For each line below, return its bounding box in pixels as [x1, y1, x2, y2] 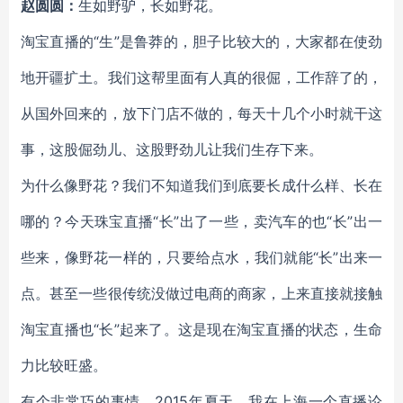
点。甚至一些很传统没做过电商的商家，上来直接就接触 [21, 284, 382, 302]
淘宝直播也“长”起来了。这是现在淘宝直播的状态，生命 [21, 320, 382, 338]
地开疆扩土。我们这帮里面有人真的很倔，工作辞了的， [21, 68, 382, 86]
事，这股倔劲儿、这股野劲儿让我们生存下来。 [21, 140, 323, 158]
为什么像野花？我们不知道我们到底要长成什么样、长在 [21, 176, 382, 194]
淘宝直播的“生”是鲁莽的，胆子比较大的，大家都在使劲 [21, 32, 382, 50]
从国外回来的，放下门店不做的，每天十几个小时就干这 [21, 104, 382, 122]
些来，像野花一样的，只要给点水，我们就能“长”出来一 [21, 248, 382, 266]
